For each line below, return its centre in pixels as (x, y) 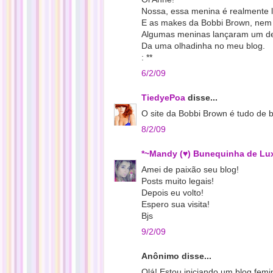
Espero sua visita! (175, 204)
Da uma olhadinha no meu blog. (203, 46)
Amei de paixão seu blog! (190, 169)
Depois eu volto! (172, 193)
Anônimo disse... (176, 256)
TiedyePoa (163, 97)
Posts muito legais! (178, 181)
